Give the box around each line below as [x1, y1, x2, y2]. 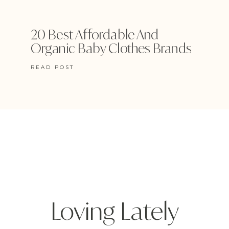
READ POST [31, 63, 74, 71]
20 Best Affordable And [31, 26, 159, 42]
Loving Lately [50, 195, 179, 225]
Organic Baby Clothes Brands [31, 40, 192, 56]
